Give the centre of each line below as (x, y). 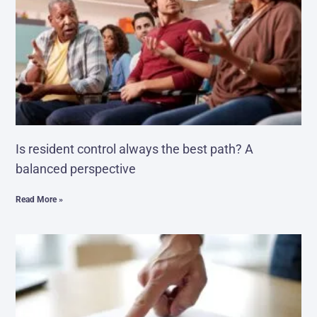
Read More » (40, 199)
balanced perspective (76, 168)
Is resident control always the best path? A (135, 149)
